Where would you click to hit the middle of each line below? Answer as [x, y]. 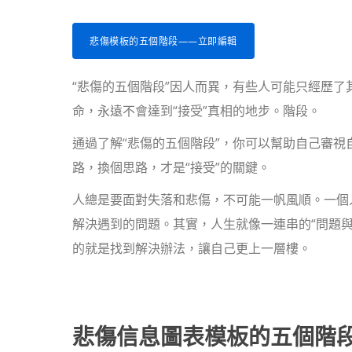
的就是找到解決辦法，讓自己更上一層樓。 [192, 248]
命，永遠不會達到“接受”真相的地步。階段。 [196, 111]
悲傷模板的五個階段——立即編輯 [163, 41]
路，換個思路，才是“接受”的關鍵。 [171, 167]
